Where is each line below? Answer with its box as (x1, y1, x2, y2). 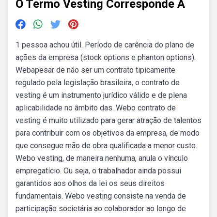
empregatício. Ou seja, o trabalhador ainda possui (15, 166, 181, 175)
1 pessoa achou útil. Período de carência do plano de (15, 40, 194, 49)
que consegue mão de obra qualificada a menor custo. (15, 141, 197, 150)
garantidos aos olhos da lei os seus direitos (15, 179, 165, 188)
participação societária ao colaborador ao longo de (15, 204, 186, 213)
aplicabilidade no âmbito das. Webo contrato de (15, 103, 176, 112)
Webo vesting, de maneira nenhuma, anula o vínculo (15, 154, 188, 163)
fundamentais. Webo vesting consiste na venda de (15, 191, 186, 201)
